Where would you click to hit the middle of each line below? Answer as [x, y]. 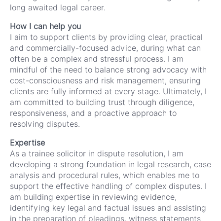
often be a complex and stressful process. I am [97, 59]
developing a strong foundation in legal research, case [110, 164]
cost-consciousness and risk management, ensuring [105, 80]
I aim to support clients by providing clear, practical [106, 37]
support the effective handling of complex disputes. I [108, 186]
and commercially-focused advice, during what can [105, 48]
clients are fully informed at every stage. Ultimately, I [108, 91]
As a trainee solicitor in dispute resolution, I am [97, 153]
